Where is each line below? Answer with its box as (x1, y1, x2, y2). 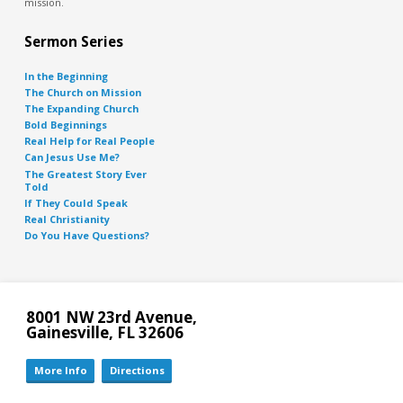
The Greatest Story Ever (23, 166, 147, 181)
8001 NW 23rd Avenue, (26, 307, 198, 328)
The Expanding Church (23, 102, 139, 116)
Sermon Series (23, 32, 123, 51)
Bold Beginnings (23, 118, 107, 132)
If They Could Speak (23, 195, 128, 210)
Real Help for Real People (23, 134, 155, 148)
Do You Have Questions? (23, 228, 149, 242)
